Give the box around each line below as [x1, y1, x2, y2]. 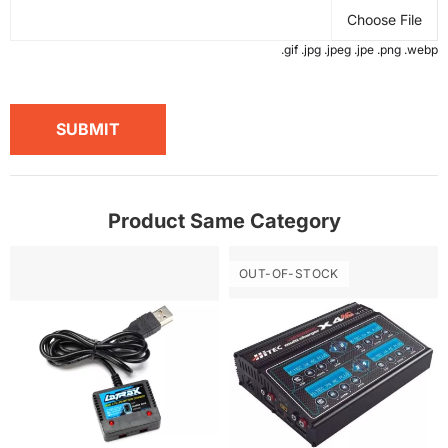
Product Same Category [107, 208, 341, 233]
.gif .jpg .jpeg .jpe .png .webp [281, 41, 438, 57]
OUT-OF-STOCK [239, 265, 339, 281]
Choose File [347, 10, 422, 28]
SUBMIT [56, 119, 120, 140]
